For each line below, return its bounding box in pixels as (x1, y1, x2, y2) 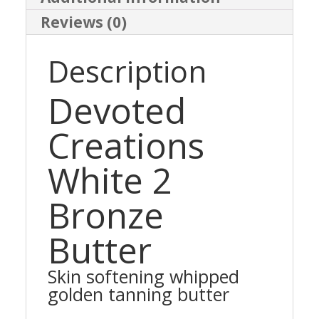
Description (47, 51, 206, 92)
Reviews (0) (40, 12, 127, 33)
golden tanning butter (47, 282, 229, 307)
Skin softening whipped (47, 264, 239, 289)
